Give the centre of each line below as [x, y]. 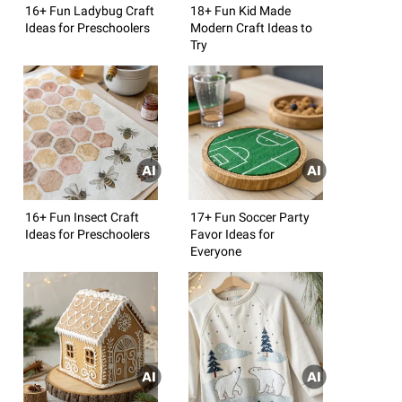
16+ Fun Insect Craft [82, 217]
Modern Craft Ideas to [251, 27]
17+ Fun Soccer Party [250, 217]
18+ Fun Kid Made [240, 10]
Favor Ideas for [232, 234]
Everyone [216, 251]
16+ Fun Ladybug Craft [90, 10]
